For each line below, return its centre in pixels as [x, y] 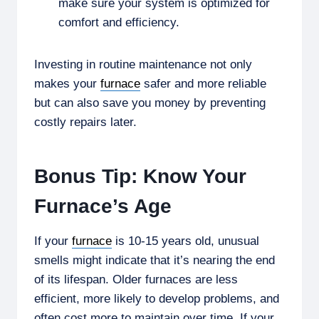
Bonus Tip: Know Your [140, 176]
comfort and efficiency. [119, 22]
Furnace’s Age [103, 206]
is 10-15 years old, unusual [185, 241]
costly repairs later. [85, 122]
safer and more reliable [203, 83]
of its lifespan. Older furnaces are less [136, 279]
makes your [67, 83]
